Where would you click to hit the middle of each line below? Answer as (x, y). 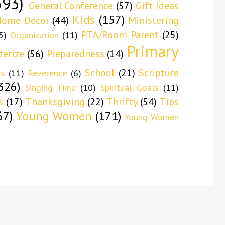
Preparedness (75, 53)
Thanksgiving (55, 102)
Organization (34, 35)
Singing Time (50, 87)
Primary (153, 51)
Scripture (159, 73)
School (100, 73)
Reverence (47, 73)
